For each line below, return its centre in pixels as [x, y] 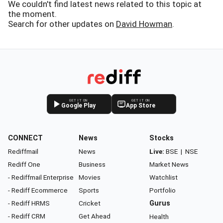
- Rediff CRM [27, 216]
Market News [169, 164]
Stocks [162, 138]
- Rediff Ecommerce [38, 190]
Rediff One [24, 164]
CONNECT [25, 138]
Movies [90, 177]
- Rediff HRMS [29, 203]
